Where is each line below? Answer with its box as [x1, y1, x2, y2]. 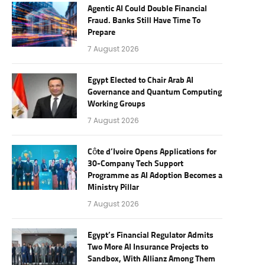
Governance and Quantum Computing [88, 88, 222, 96]
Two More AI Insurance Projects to [88, 243, 208, 251]
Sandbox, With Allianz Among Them [88, 255, 215, 263]
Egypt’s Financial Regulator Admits [88, 231, 214, 240]
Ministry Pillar [88, 183, 139, 192]
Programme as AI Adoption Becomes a [88, 172, 222, 180]
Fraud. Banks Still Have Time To [88, 17, 201, 25]
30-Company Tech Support [88, 160, 183, 168]
